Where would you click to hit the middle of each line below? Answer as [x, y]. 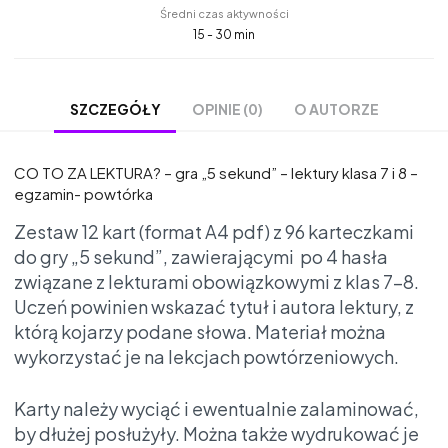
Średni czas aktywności [224, 14]
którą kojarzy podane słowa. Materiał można [200, 331]
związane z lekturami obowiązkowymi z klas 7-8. [216, 281]
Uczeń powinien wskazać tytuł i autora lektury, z [214, 306]
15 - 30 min [224, 35]
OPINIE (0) [227, 108]
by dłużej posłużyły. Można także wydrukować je [216, 433]
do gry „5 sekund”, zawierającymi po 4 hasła [201, 256]
